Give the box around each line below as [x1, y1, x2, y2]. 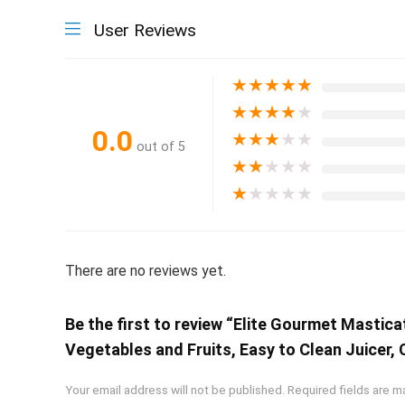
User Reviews [94, 19, 196, 41]
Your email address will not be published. [65, 381, 285, 397]
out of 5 [137, 139, 185, 155]
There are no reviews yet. [65, 261, 226, 279]
